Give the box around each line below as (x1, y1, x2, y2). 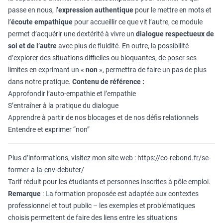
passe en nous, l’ (8, 6, 58, 14)
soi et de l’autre (8, 42, 57, 50)
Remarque (8, 190, 41, 198)
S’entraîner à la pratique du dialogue (8, 102, 118, 110)
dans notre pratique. (8, 78, 72, 86)
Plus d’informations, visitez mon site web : (8, 154, 137, 162)
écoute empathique (11, 18, 73, 26)
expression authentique (58, 6, 133, 14)
